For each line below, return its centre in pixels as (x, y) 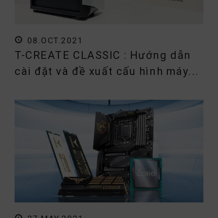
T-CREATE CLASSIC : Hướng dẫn (103, 55)
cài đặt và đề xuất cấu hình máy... (107, 71)
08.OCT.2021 (55, 40)
